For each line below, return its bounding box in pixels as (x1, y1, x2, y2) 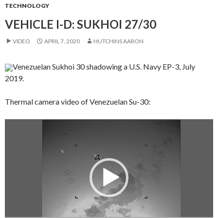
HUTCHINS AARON (93, 37, 144, 45)
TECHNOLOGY (5, 2, 49, 9)
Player (4, 131, 26, 141)
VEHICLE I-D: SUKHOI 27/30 (5, 17, 156, 31)
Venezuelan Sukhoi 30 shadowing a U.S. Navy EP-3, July (13, 62, 195, 71)
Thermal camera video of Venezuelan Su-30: (5, 97, 150, 106)
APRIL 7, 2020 (44, 37, 80, 45)
